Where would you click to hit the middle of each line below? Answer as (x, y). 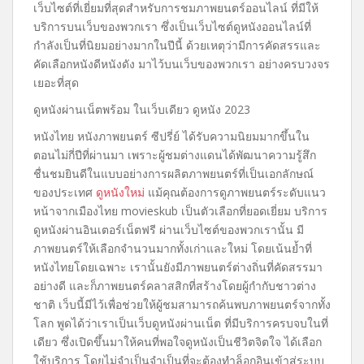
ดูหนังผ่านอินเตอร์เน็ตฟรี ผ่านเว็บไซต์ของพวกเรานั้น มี (169, 230)
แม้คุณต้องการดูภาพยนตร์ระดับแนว (235, 192)
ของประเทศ (65, 192)
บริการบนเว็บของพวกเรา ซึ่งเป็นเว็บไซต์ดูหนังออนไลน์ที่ (172, 26)
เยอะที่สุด (56, 82)
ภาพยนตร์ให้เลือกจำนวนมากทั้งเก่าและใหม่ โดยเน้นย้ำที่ (173, 248)
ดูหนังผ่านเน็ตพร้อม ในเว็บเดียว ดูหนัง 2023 (142, 109)
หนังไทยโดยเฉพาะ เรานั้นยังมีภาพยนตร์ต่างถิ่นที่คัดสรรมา (178, 267)
